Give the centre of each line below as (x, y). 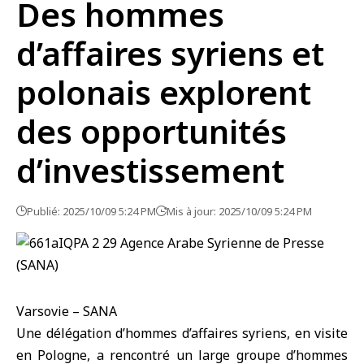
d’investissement (150, 170)
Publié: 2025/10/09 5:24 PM (91, 211)
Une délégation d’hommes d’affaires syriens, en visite (182, 333)
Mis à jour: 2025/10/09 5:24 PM (239, 211)
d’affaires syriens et (170, 53)
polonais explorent (164, 92)
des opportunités (152, 131)
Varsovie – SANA (67, 311)
